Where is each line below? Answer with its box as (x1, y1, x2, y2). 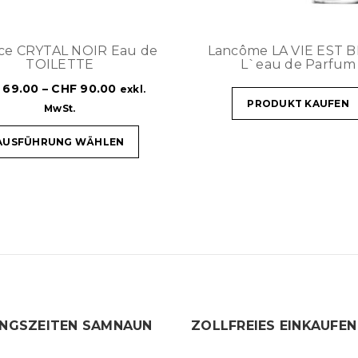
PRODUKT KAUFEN (247, 97, 349, 109)
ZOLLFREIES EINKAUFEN (191, 317, 356, 333)
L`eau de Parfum (240, 56, 356, 72)
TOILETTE (26, 56, 94, 72)
